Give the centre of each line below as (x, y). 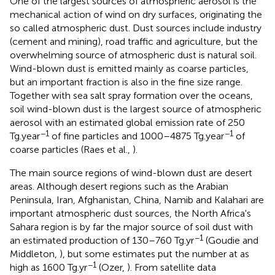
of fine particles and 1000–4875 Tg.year (137, 136)
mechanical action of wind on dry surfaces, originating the (136, 15)
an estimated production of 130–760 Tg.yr (102, 241)
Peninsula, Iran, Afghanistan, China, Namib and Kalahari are (137, 200)
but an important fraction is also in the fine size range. (126, 82)
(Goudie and (231, 241)
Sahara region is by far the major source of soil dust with (131, 227)
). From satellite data (172, 268)
